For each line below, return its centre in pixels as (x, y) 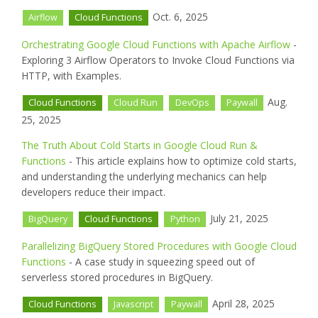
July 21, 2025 (237, 218)
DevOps (192, 103)
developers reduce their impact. (93, 192)
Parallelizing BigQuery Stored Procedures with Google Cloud (159, 246)
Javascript (134, 304)
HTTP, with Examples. (71, 76)
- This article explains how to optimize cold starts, (181, 161)
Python (185, 219)
